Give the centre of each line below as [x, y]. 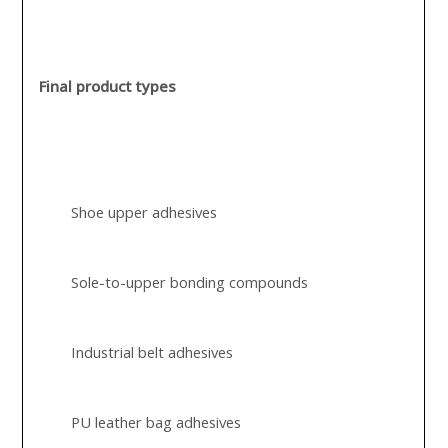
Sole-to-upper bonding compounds [190, 282]
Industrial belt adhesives [152, 352]
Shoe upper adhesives [144, 212]
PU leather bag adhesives [156, 422]
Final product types [108, 86]
